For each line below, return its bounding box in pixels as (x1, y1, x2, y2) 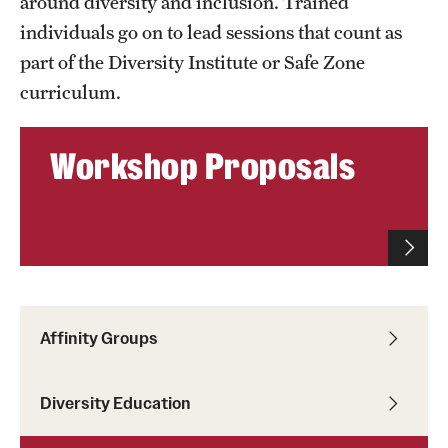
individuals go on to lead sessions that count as (20, 20, 402, 43)
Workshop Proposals (50, 143, 355, 189)
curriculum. (20, 80, 125, 103)
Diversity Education (40, 392, 191, 413)
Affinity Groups (40, 327, 158, 348)
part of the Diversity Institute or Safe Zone (20, 50, 365, 73)
